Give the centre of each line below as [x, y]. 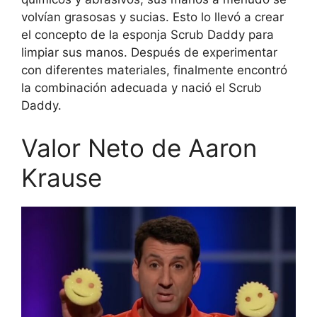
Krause [62, 177]
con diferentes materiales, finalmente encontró [154, 70]
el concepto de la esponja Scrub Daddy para [148, 35]
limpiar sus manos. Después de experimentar [149, 53]
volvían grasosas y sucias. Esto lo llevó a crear [152, 17]
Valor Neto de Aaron [139, 148]
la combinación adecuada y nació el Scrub [142, 88]
